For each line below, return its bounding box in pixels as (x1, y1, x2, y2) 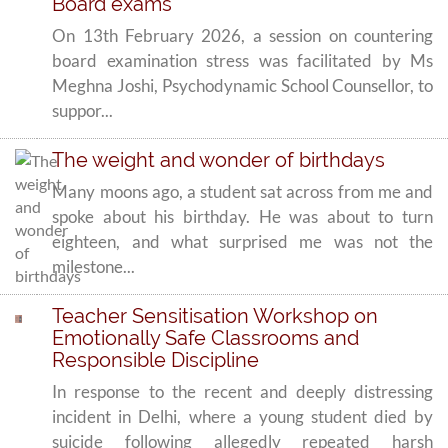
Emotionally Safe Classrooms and (52, 326, 360, 350)
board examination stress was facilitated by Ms (52, 50, 433, 71)
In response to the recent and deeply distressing (52, 381, 433, 402)
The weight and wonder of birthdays (52, 148, 386, 172)
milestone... (52, 256, 136, 277)
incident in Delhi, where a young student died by (52, 406, 433, 427)
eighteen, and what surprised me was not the (52, 231, 433, 252)
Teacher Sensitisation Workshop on (52, 304, 379, 328)
